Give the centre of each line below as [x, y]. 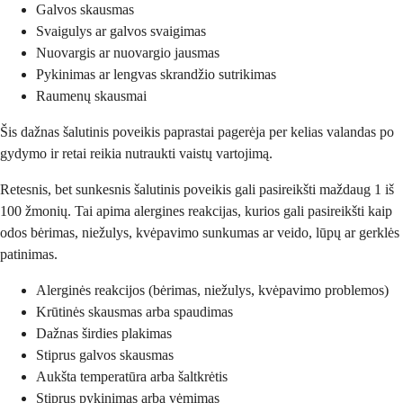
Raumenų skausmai [91, 95]
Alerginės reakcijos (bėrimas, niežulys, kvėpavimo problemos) [212, 290]
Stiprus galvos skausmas [105, 354]
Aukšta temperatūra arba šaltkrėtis [132, 376]
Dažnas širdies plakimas [104, 333]
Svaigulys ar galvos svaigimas [121, 31]
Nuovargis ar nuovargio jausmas [128, 52]
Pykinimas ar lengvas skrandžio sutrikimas [156, 74]
